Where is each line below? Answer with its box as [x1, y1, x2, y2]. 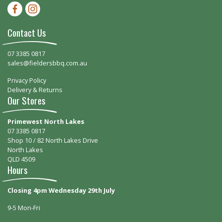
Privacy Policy [7, 75, 46, 85]
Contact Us [7, 25, 46, 40]
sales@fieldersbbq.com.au [7, 58, 87, 67]
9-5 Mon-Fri [7, 203, 40, 213]
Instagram [25, 1, 54, 10]
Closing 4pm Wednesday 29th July [7, 186, 115, 195]
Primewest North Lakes [7, 116, 84, 126]
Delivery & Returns [7, 85, 62, 94]
